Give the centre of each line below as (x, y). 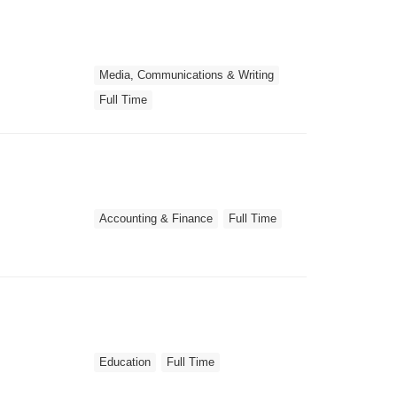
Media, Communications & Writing (187, 74)
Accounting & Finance (156, 218)
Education (125, 362)
